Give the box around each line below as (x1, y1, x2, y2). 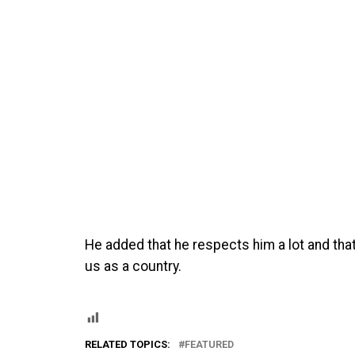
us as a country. (85, 258, 181, 274)
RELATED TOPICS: (85, 338, 170, 350)
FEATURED (185, 338, 234, 350)
